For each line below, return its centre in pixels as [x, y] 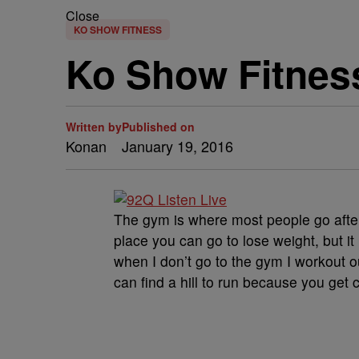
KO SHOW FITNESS [118, 30]
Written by [94, 127]
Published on [158, 127]
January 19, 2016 [177, 146]
